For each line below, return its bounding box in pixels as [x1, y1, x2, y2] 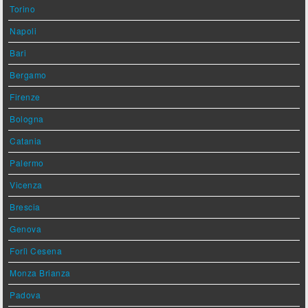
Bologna [10, 112, 44, 124]
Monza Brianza [10, 266, 71, 278]
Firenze [10, 90, 41, 102]
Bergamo [10, 68, 47, 80]
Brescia [10, 200, 41, 212]
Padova [10, 288, 41, 300]
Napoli [10, 24, 37, 36]
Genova [10, 222, 42, 234]
